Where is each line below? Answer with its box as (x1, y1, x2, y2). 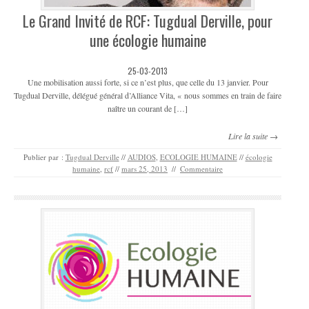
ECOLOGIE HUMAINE (159, 151, 237, 162)
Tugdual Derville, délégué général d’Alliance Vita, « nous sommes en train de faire (14, 89, 281, 101)
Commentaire (180, 163, 223, 174)
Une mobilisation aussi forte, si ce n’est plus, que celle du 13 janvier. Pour (27, 76, 268, 88)
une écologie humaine (89, 28, 206, 51)
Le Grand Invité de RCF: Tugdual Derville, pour (23, 9, 272, 32)
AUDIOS (127, 151, 156, 162)
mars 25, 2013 (121, 163, 168, 174)
